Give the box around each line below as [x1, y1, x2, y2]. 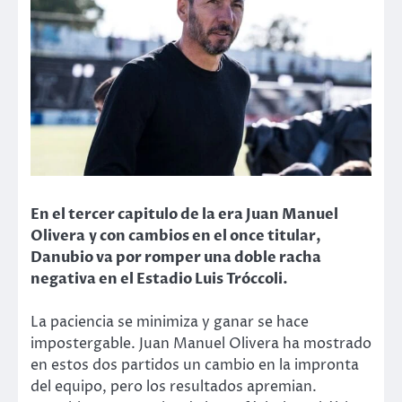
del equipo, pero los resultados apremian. [31, 377, 317, 398]
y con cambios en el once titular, [89, 225, 321, 246]
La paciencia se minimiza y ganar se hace [31, 312, 309, 333]
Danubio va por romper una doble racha [31, 247, 321, 267]
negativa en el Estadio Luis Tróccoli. [31, 268, 288, 289]
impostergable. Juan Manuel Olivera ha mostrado [31, 334, 371, 354]
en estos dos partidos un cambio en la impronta [31, 355, 359, 376]
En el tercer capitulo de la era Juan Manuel [31, 204, 338, 224]
